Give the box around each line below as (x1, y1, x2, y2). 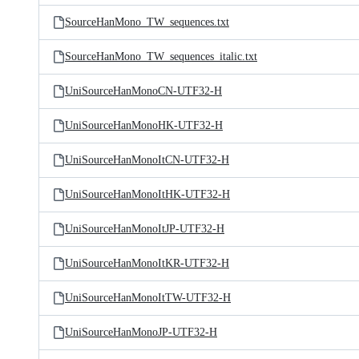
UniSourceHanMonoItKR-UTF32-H (65, 257, 229, 269)
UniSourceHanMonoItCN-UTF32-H (65, 154, 229, 166)
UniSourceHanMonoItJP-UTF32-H (65, 223, 224, 235)
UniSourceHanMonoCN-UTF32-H (65, 85, 222, 97)
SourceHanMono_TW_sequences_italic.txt (65, 50, 257, 63)
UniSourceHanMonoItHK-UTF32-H (65, 188, 230, 200)
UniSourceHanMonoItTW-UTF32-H (65, 292, 231, 304)
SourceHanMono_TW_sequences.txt (65, 16, 229, 28)
